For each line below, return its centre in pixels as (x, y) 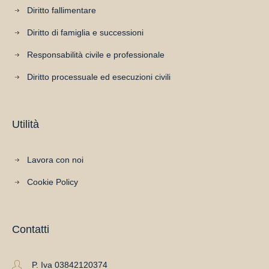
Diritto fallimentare (62, 10)
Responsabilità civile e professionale (96, 55)
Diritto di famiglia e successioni (86, 32)
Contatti (31, 229)
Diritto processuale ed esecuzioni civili (99, 77)
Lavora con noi (56, 160)
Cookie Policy (53, 182)
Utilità (26, 124)
